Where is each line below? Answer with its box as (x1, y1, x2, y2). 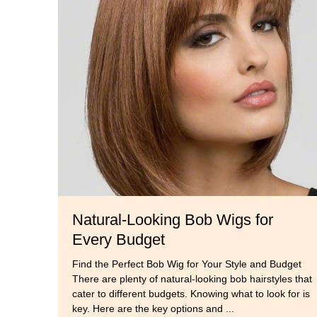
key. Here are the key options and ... (72, 303, 234, 315)
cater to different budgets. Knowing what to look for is (72, 288, 310, 300)
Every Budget (72, 231, 165, 249)
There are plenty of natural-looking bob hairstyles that (72, 273, 312, 285)
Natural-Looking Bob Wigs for (72, 211, 273, 229)
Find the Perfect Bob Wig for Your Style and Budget (72, 258, 301, 270)
